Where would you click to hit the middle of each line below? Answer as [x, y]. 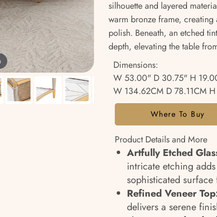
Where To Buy [178, 114]
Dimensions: [136, 65]
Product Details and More [161, 139]
